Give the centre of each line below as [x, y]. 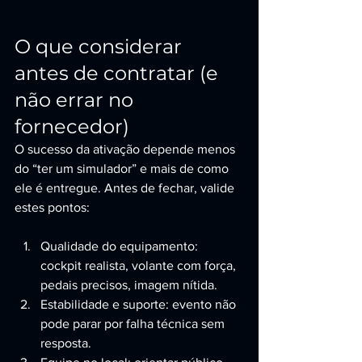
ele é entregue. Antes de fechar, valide [126, 188]
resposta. [66, 343]
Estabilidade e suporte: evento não [140, 304]
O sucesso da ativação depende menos [126, 149]
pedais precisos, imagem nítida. [129, 285]
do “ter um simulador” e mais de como [123, 168]
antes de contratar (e [119, 73]
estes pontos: [52, 207]
